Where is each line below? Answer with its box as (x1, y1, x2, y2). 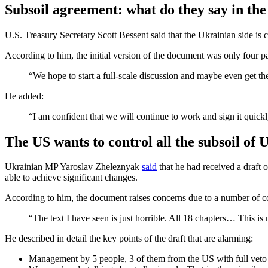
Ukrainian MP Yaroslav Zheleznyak (5, 162, 142, 172)
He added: (5, 90, 44, 101)
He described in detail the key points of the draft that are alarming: (5, 233, 253, 244)
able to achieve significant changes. (5, 172, 138, 183)
